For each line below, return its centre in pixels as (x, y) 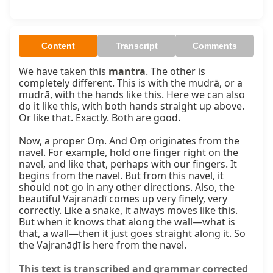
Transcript (136, 46)
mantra (127, 72)
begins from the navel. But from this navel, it (121, 176)
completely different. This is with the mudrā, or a (131, 83)
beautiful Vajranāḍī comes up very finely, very (123, 199)
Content (58, 46)
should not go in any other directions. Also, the (127, 187)
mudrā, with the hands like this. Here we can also (132, 95)
